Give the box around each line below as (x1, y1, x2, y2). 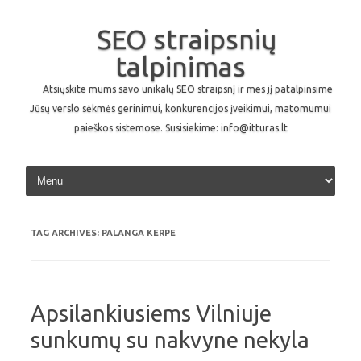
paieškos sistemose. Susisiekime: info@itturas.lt (73, 122, 288, 133)
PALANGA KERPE (102, 228, 176, 238)
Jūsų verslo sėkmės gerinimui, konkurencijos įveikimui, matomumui (30, 103, 331, 114)
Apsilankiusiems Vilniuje (31, 301, 272, 326)
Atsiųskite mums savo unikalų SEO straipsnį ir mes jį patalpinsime (43, 84, 333, 94)
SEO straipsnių (96, 23, 277, 54)
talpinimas (115, 51, 246, 81)
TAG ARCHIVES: (31, 228, 102, 238)
